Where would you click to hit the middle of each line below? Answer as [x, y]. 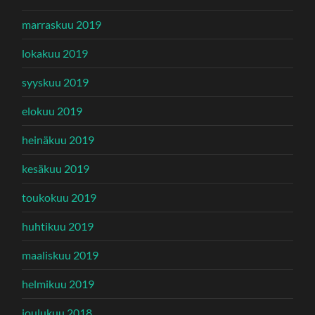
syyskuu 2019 [56, 82]
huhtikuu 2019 [58, 226]
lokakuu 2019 [55, 53]
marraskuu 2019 [62, 25]
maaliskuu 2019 [60, 255]
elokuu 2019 [52, 111]
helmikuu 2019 [58, 284]
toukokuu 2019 [59, 198]
